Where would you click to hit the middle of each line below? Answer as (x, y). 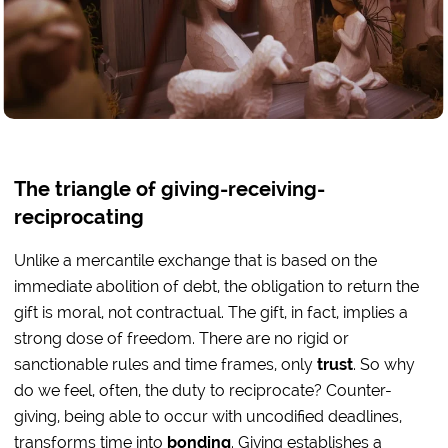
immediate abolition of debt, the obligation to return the (217, 286)
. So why (384, 364)
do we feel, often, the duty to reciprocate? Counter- (203, 390)
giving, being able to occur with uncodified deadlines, (208, 416)
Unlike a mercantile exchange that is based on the (196, 260)
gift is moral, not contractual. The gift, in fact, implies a (211, 312)
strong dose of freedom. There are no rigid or (182, 338)
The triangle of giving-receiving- (170, 189)
